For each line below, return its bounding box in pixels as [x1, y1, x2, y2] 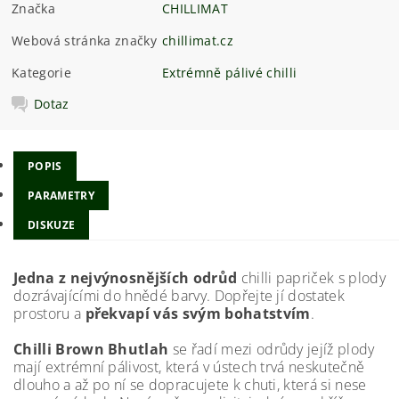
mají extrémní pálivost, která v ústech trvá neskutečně [13, 356, 365, 377]
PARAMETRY [28, 187, 94, 203]
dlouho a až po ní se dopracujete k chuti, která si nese [13, 374, 367, 395]
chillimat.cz [162, 32, 233, 50]
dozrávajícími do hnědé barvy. [13, 285, 215, 305]
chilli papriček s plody [237, 267, 386, 288]
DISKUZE [28, 216, 76, 232]
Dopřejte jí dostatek [214, 285, 346, 305]
